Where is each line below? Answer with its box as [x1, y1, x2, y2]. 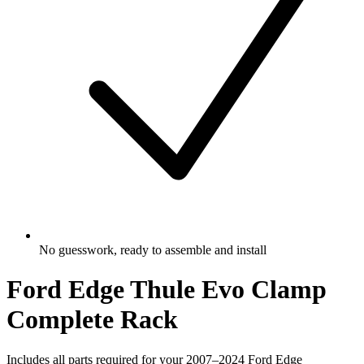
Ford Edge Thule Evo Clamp [6, 275, 327, 305]
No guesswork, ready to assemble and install [39, 242, 266, 257]
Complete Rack [6, 305, 178, 335]
